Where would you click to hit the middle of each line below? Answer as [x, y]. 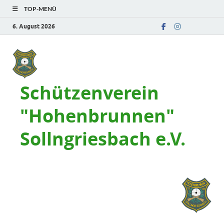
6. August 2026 [34, 26]
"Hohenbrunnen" [97, 116]
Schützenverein [89, 93]
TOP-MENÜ [40, 9]
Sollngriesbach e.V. [103, 139]
